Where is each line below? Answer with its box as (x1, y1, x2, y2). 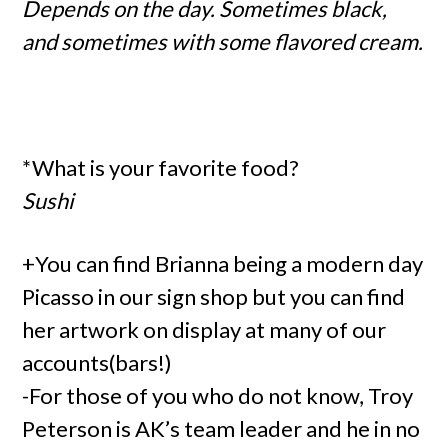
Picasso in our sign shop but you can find (22, 283, 406, 310)
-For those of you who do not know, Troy (22, 382, 414, 409)
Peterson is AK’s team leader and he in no (22, 415, 421, 442)
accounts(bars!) (22, 349, 173, 376)
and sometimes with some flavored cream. (22, 28, 424, 55)
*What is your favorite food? (22, 154, 300, 181)
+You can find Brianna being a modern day (22, 250, 424, 277)
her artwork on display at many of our (22, 316, 387, 343)
